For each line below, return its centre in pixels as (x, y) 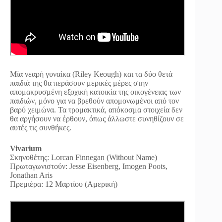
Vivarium (26, 148)
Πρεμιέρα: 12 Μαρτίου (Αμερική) (64, 184)
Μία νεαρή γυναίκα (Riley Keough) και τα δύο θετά (91, 74)
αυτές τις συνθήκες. (41, 127)
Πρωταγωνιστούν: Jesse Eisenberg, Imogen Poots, (89, 166)
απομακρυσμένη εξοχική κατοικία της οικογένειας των (95, 92)
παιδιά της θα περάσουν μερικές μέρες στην (79, 83)
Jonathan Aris (31, 175)
